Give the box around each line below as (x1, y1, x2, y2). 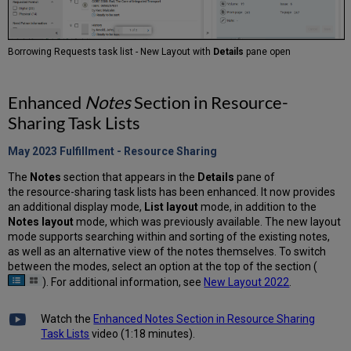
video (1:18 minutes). (89, 327, 196, 341)
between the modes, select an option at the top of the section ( (8, 260, 318, 273)
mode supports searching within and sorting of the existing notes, (8, 230, 331, 244)
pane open (246, 46, 291, 58)
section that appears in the (61, 171, 198, 184)
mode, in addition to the (198, 201, 317, 214)
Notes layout (8, 215, 74, 229)
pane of (234, 171, 276, 184)
